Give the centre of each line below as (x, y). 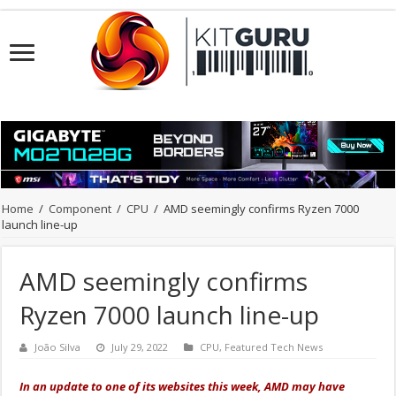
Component (80, 209)
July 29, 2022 (140, 347)
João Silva (58, 347)
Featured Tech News (274, 347)
